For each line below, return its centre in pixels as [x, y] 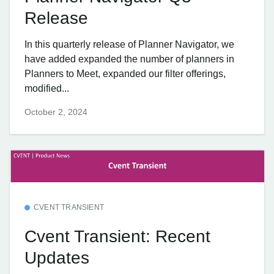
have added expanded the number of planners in [129, 59]
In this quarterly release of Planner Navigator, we [129, 45]
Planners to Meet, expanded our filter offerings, [125, 74]
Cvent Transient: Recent [117, 237]
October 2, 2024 [56, 112]
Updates [57, 258]
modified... [47, 89]
